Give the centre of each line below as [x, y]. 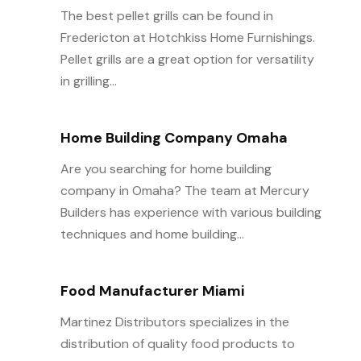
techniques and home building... [152, 234]
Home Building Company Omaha [174, 137]
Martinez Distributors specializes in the [174, 322]
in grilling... [88, 81]
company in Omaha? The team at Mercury [185, 190]
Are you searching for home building [166, 168]
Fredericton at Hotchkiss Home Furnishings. [187, 37]
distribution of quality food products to [177, 343]
